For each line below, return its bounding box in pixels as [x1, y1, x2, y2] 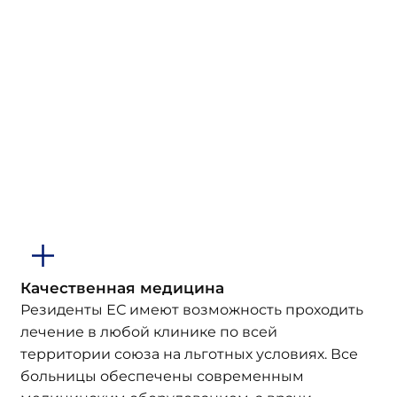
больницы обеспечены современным [19, 368, 304, 385]
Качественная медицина [19, 278, 224, 297]
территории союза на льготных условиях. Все [19, 346, 358, 362]
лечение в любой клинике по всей [19, 323, 277, 340]
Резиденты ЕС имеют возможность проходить [19, 301, 363, 318]
